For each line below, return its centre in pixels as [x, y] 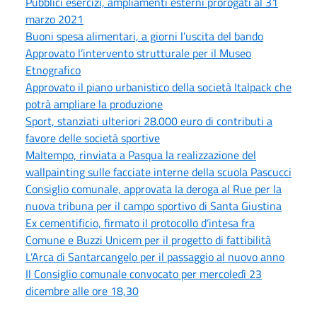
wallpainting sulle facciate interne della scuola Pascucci [158, 172]
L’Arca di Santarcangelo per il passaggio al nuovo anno [155, 257]
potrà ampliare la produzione [94, 104]
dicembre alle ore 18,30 [82, 290]
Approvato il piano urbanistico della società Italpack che [158, 87]
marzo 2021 [54, 19]
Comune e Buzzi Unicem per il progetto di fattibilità [148, 240]
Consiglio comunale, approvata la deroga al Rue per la [154, 189]
